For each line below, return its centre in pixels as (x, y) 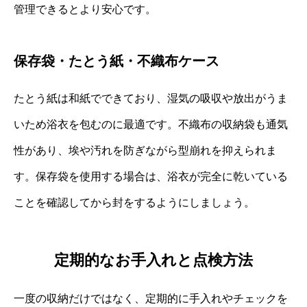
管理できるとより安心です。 (85, 9)
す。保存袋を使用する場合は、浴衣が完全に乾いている (151, 176)
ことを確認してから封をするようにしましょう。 (134, 202)
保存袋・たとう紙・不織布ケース (116, 61)
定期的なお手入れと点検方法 (153, 260)
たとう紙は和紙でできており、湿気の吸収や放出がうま (151, 98)
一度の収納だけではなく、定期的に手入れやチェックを (151, 299)
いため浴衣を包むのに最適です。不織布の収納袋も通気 (151, 124)
